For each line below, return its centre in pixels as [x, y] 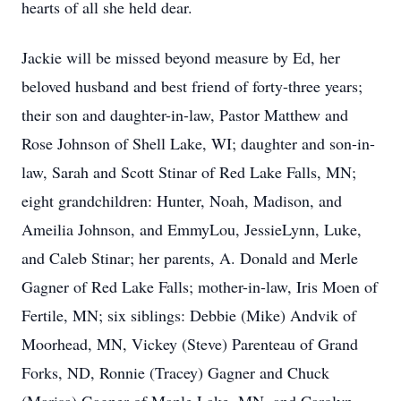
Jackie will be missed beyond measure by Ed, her [181, 57]
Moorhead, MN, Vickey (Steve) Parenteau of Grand [190, 344]
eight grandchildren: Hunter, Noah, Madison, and [182, 200]
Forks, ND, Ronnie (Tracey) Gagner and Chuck [175, 372]
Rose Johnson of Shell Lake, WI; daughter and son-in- [198, 143]
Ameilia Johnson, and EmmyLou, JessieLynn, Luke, [192, 229]
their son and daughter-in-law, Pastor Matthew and [185, 115]
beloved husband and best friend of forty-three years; [192, 86]
